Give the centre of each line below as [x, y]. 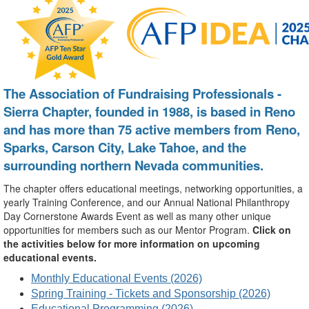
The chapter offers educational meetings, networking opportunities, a [153, 188]
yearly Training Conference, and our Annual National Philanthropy [147, 202]
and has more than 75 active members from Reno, [152, 129]
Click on [272, 230]
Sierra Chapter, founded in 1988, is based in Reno [149, 111]
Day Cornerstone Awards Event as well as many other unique [137, 216]
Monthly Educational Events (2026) [117, 278]
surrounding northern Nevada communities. [137, 165]
